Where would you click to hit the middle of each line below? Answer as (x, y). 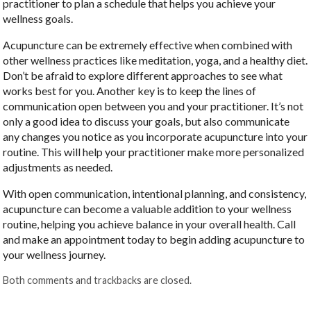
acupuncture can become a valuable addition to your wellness (148, 208)
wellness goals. (39, 18)
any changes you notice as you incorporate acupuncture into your (155, 136)
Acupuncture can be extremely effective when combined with (148, 44)
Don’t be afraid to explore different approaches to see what (143, 75)
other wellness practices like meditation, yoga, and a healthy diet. (155, 60)
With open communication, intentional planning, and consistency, (155, 193)
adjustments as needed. (59, 167)
